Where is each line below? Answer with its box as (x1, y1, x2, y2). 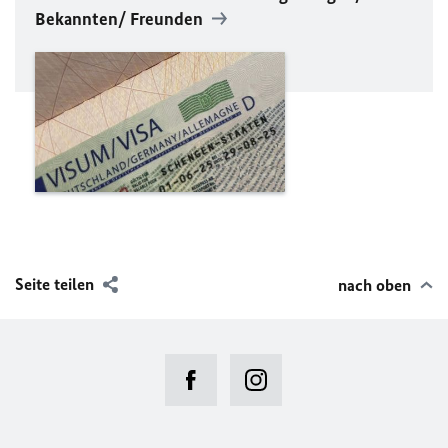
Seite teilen (15, 274, 94, 295)
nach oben (338, 275, 411, 296)
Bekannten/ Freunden (35, 7, 207, 30)
